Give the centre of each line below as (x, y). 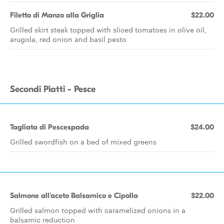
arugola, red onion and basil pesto (68, 39)
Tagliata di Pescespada (49, 127)
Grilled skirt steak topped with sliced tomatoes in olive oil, (108, 29)
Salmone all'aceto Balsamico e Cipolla (74, 195)
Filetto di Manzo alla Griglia (57, 15)
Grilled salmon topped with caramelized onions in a (98, 210)
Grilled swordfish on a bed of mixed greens (83, 141)
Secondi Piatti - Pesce (53, 89)
